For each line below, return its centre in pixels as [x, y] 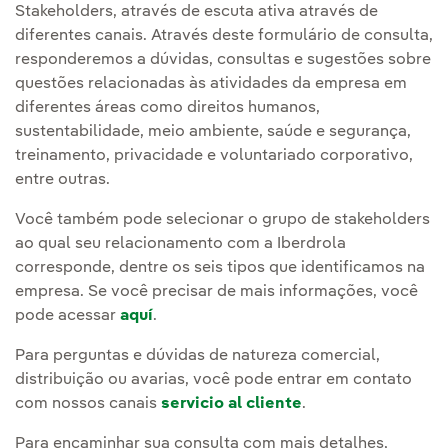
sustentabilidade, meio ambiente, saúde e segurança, [213, 132]
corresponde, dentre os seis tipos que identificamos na [220, 268]
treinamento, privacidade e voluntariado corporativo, [214, 156]
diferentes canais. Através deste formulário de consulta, [224, 36]
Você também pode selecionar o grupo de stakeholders [222, 220]
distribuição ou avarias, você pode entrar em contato [213, 380]
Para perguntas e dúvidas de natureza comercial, [197, 356]
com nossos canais [88, 404]
